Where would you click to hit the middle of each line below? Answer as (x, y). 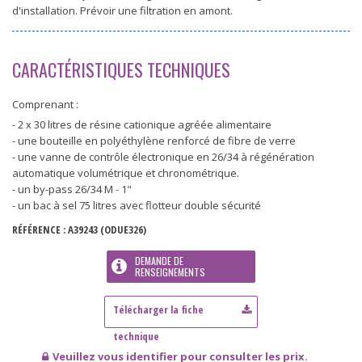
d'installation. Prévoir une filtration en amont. (122, 11)
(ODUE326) (122, 230)
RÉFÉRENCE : (40, 230)
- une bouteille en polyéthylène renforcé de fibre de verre (154, 141)
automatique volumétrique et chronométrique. (126, 173)
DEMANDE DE (160, 261)
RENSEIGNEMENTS (170, 272)
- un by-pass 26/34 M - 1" (72, 189)
